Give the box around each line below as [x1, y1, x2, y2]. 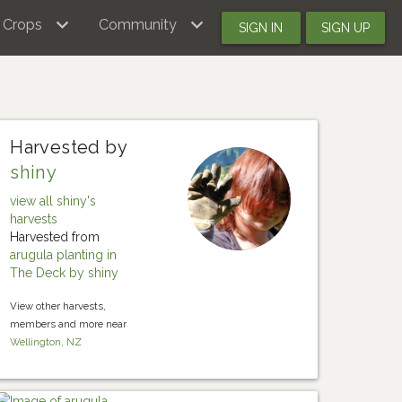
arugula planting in [10, 248, 118, 262]
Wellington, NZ [10, 336, 83, 348]
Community [98, 16, 177, 33]
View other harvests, [10, 300, 107, 312]
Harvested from [10, 230, 100, 244]
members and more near [10, 318, 127, 330]
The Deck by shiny [10, 266, 119, 280]
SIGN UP [320, 21, 370, 35]
